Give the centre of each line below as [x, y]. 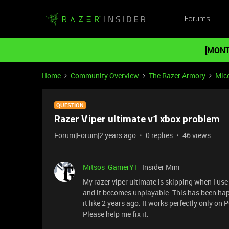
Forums [197, 19]
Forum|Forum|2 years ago [95, 135]
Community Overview [105, 75]
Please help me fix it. [116, 214]
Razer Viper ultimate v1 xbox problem [137, 120]
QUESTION [70, 105]
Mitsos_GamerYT [110, 167]
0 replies [159, 135]
